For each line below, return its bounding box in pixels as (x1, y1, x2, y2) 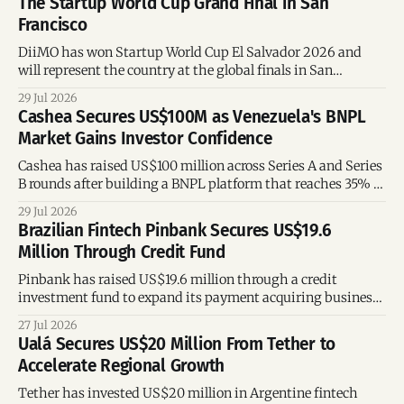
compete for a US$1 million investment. (18, 98, 258, 115)
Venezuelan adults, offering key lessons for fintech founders (18, 194, 378, 211)
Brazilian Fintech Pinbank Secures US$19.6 (18, 220, 333, 242)
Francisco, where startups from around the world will (18, 80, 340, 97)
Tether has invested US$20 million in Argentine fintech (18, 385, 358, 402)
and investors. (18, 212, 105, 229)
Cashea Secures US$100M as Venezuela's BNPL (18, 106, 366, 128)
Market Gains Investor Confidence (18, 128, 272, 150)
